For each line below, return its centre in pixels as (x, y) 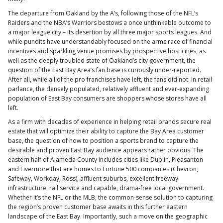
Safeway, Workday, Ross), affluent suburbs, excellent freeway (93, 179)
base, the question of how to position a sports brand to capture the (103, 141)
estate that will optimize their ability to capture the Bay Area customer (106, 131)
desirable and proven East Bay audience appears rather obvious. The (106, 150)
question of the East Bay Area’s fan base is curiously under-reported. (105, 70)
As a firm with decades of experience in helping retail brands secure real (110, 122)
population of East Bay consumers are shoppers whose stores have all (107, 98)
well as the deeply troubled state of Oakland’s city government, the (102, 60)
